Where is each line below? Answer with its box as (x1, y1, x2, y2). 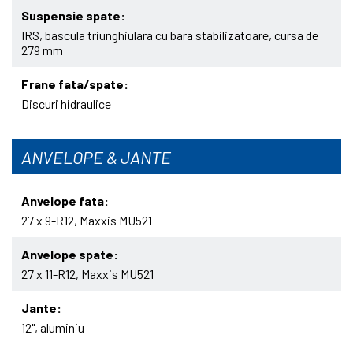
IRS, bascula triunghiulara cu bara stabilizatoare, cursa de (21, 28, 318, 43)
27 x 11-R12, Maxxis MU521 (21, 266, 154, 282)
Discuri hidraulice (21, 96, 111, 112)
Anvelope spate (21, 247, 113, 262)
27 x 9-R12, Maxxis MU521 (21, 213, 152, 229)
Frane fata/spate (21, 76, 124, 92)
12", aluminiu (21, 320, 84, 336)
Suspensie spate (21, 8, 121, 24)
